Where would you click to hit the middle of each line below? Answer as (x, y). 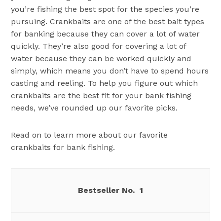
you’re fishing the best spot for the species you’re (105, 9)
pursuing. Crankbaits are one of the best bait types (108, 22)
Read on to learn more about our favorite (90, 135)
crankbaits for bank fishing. (63, 147)
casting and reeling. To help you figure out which (105, 83)
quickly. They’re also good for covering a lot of (99, 46)
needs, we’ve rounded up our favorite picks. (94, 108)
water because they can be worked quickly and (101, 59)
